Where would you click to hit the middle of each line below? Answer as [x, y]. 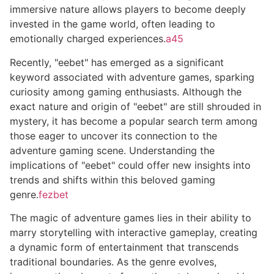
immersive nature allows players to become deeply [128, 9]
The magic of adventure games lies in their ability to [131, 218]
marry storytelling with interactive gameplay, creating [134, 233]
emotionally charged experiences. [88, 39]
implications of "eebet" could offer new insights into [130, 165]
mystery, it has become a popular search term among [134, 121]
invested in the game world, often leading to [113, 24]
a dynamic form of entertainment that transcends [124, 247]
